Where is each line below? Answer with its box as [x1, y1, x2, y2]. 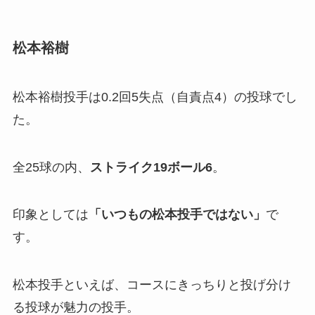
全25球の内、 [12, 160, 90, 174]
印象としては [12, 207, 89, 222]
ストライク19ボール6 [89, 160, 212, 174]
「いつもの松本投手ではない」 [88, 207, 266, 222]
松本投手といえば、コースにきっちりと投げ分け [12, 278, 291, 292]
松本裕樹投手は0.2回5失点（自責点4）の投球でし [12, 89, 297, 104]
